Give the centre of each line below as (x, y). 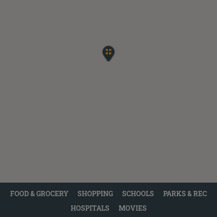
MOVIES (132, 208)
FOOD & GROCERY (39, 193)
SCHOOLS (138, 193)
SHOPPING (95, 193)
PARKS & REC (185, 193)
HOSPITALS (90, 208)
